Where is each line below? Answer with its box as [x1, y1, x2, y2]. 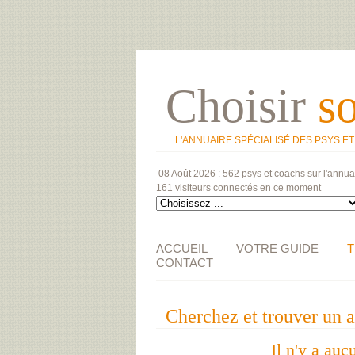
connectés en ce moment [211, 182, 321, 193]
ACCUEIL [156, 242, 208, 255]
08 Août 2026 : [158, 168, 223, 179]
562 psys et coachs [223, 168, 305, 179]
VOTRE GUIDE [236, 242, 319, 255]
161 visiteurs [156, 182, 211, 193]
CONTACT [156, 256, 213, 269]
